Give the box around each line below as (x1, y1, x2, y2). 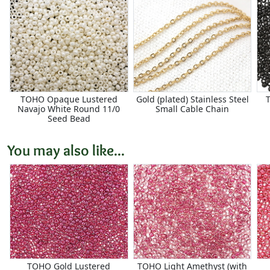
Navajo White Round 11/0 (17, 102, 121, 115)
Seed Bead (47, 112, 90, 124)
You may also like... (7, 141, 125, 160)
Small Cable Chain (155, 102, 230, 115)
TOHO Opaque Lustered (20, 93, 118, 105)
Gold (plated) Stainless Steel (136, 93, 249, 105)
